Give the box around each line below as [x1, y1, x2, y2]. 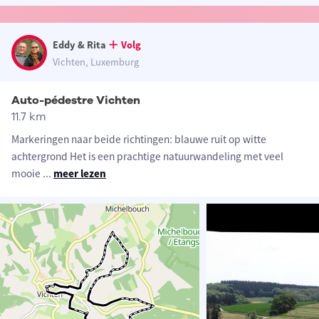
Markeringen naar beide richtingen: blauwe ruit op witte [11, 132, 266, 147]
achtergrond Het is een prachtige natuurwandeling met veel [11, 150, 283, 164]
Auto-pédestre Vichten [11, 93, 140, 109]
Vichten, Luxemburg [53, 56, 139, 69]
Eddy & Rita [53, 38, 106, 52]
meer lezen [53, 167, 106, 181]
